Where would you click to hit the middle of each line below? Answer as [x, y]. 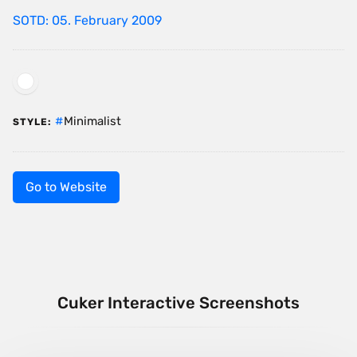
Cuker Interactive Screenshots [178, 303]
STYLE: [32, 122]
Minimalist [92, 122]
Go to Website [66, 187]
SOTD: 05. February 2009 [87, 21]
